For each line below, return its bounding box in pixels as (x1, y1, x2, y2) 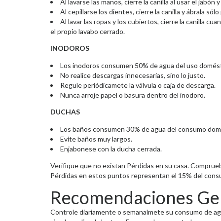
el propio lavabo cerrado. (50, 27, 125, 36)
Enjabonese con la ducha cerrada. (60, 144, 162, 153)
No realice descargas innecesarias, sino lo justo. (60, 71, 205, 79)
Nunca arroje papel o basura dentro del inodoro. (60, 90, 205, 99)
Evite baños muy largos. (60, 134, 132, 143)
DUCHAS (50, 107, 80, 116)
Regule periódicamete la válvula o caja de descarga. (60, 80, 216, 89)
